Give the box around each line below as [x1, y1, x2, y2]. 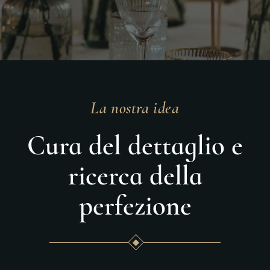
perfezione [78, 189, 192, 222]
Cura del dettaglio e [27, 129, 243, 162]
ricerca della [67, 159, 202, 192]
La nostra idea [90, 98, 180, 118]
